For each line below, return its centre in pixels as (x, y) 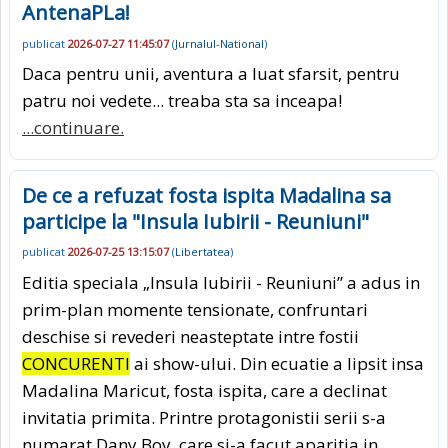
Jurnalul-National (219, 43)
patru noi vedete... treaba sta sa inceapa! (182, 101)
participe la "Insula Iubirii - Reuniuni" (195, 222)
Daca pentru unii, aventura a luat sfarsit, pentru (211, 74)
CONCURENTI (76, 363)
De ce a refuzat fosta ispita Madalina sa (206, 196)
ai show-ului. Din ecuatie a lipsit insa (277, 363)
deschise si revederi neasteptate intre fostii (190, 336)
